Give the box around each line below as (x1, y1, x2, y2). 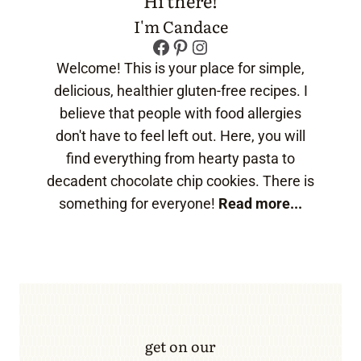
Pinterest (170, 35, 247, 57)
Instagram (189, 35, 276, 57)
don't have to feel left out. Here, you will (56, 127, 305, 144)
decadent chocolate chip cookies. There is (47, 172, 314, 189)
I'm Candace (133, 13, 228, 38)
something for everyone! (59, 194, 218, 212)
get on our (145, 334, 216, 357)
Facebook (151, 35, 235, 57)
